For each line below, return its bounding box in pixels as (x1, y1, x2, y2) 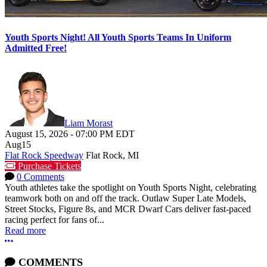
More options (13, 235, 63, 246)
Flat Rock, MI (86, 150, 139, 160)
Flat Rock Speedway (5, 150, 83, 160)
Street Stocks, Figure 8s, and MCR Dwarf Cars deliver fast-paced (5, 203, 251, 214)
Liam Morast (64, 117, 113, 128)
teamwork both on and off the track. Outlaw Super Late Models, (5, 193, 246, 203)
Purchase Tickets (15, 160, 81, 171)
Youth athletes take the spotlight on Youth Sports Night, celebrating (5, 182, 256, 193)
